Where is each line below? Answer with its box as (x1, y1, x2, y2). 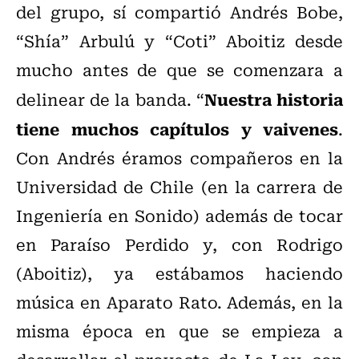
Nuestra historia (204, 85, 344, 111)
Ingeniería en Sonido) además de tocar (16, 202, 343, 228)
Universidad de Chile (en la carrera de (16, 173, 343, 199)
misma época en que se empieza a (16, 317, 343, 343)
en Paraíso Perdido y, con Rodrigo (16, 231, 343, 256)
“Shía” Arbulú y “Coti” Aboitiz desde (16, 27, 343, 53)
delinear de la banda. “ (16, 86, 204, 111)
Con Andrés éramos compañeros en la (16, 144, 343, 170)
